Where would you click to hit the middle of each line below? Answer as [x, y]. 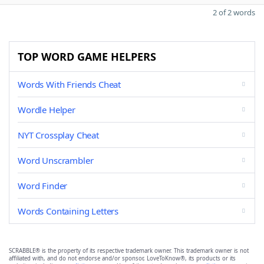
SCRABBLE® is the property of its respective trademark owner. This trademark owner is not [129, 251]
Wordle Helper [47, 110]
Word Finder [43, 186]
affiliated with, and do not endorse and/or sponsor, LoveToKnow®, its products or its [122, 258]
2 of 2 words [234, 12]
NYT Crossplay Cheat [58, 135]
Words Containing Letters [68, 211]
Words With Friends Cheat [70, 84]
